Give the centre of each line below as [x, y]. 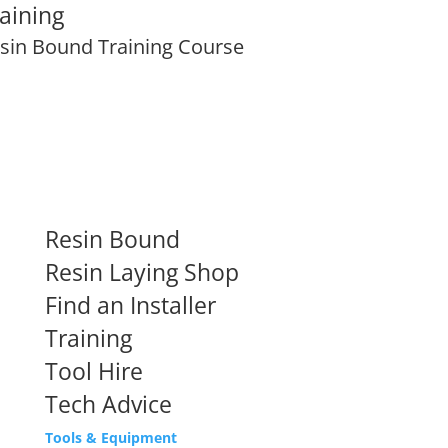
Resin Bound [112, 238]
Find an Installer [130, 304]
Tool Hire [93, 370]
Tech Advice [108, 403]
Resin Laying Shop [141, 271]
